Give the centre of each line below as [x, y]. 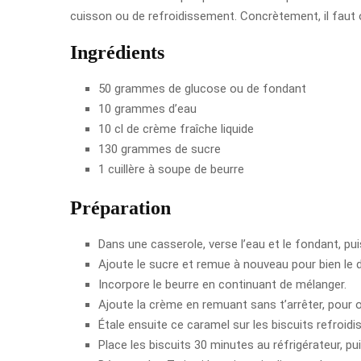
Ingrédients [117, 52]
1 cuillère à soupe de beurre [171, 169]
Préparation [120, 207]
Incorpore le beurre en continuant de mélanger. [222, 284]
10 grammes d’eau [147, 108]
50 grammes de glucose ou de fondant [202, 88]
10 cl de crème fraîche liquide [176, 129]
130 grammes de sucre [160, 149]
